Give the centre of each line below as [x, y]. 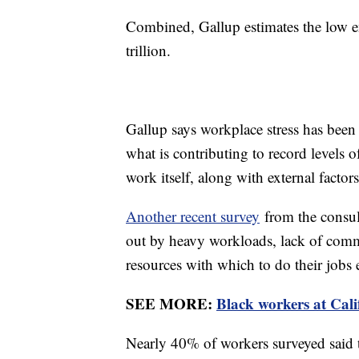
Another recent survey [193, 216]
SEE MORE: [171, 304]
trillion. [148, 50]
